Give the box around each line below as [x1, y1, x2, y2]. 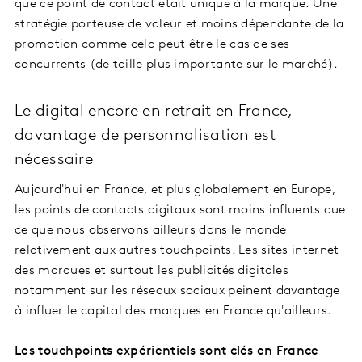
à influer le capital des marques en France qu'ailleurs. [15, 305, 335, 318]
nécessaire [15, 152, 94, 169]
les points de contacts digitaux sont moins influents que [15, 204, 346, 217]
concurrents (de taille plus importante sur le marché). [15, 58, 339, 72]
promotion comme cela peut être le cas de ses [15, 38, 290, 52]
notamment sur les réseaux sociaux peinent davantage [15, 284, 340, 298]
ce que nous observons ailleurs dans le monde [15, 224, 287, 238]
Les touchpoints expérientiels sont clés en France [15, 345, 319, 359]
